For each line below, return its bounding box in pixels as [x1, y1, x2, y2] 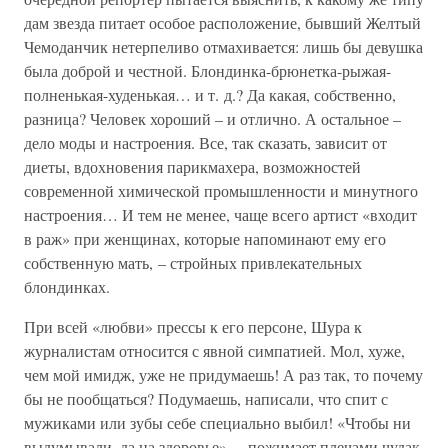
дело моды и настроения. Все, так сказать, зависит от [24, 132, 387, 153]
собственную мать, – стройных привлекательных [24, 252, 362, 273]
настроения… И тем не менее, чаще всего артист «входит [24, 204, 417, 225]
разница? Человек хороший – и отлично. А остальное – [24, 108, 401, 129]
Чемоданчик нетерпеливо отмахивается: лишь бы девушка [24, 36, 423, 57]
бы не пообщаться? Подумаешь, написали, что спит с [24, 388, 388, 409]
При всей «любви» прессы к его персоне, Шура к [24, 316, 362, 337]
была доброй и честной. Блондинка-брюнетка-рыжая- [24, 60, 391, 81]
